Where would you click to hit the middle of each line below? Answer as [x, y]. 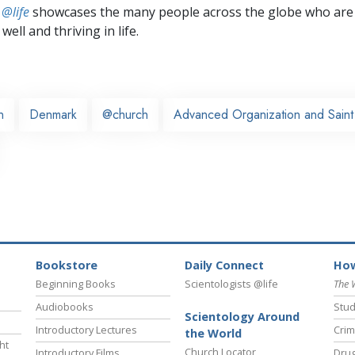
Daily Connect [224, 265]
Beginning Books [76, 284]
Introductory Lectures [86, 330]
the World [213, 334]
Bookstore [67, 265]
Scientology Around [242, 317]
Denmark [53, 114]
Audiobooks [65, 307]
